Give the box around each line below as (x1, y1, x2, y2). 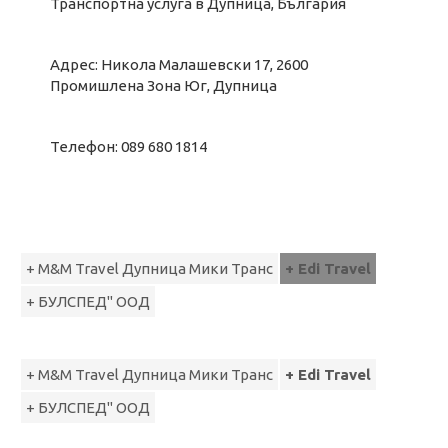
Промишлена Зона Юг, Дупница (50, 77, 289, 94)
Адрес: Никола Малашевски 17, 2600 (50, 56, 308, 73)
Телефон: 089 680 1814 (50, 138, 207, 155)
